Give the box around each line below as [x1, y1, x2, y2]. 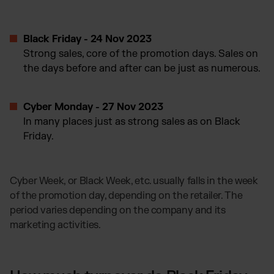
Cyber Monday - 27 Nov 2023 [23, 100, 163, 113]
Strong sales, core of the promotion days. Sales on [23, 47, 258, 60]
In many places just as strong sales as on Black [23, 115, 240, 128]
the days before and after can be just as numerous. [23, 62, 261, 75]
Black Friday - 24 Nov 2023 [23, 32, 152, 45]
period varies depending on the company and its [10, 204, 226, 217]
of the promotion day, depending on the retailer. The [10, 189, 243, 202]
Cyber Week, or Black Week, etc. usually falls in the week [10, 174, 258, 187]
